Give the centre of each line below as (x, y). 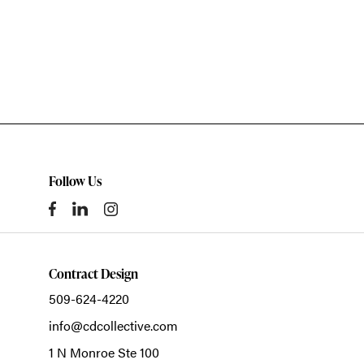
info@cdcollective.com (113, 326)
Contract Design (93, 274)
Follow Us (75, 182)
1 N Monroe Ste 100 (104, 353)
